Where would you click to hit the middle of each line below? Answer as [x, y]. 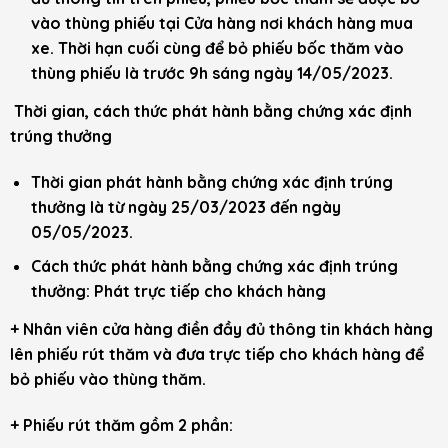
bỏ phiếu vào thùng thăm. [110, 379]
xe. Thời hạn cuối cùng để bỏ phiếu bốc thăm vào [217, 47]
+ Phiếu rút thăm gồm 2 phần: [123, 425]
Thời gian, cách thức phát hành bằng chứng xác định [211, 110]
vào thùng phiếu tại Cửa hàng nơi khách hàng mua [221, 22]
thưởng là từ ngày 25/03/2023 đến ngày [185, 206]
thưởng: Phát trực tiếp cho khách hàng [180, 291]
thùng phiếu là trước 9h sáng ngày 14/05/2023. [213, 72]
